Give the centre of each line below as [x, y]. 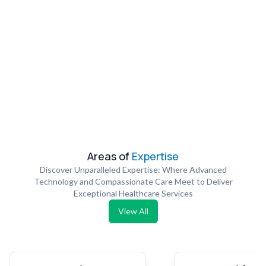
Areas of [110, 156]
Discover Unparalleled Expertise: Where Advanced [133, 170]
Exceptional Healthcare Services [133, 193]
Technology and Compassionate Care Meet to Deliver [133, 181]
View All [133, 211]
